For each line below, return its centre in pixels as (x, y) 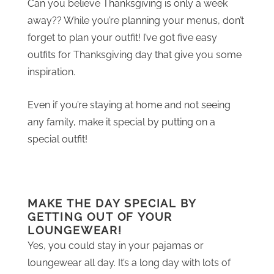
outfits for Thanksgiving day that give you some (135, 55)
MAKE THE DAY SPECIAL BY (112, 203)
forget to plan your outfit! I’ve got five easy (122, 38)
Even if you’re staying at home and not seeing (129, 105)
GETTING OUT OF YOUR (100, 217)
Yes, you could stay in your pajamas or (116, 246)
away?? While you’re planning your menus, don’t (136, 20)
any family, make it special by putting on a (121, 122)
